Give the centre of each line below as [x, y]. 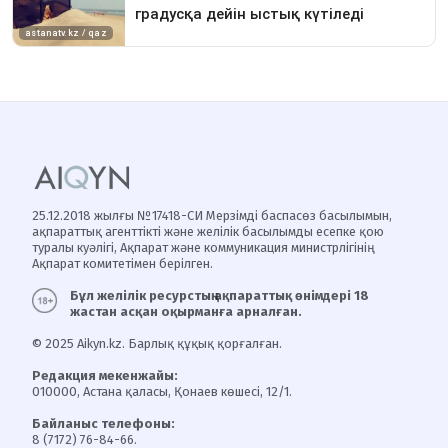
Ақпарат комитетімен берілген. [122, 263]
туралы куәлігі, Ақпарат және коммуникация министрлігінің [203, 247]
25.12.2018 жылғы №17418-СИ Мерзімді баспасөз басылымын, [212, 215]
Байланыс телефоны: [103, 423]
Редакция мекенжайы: [105, 375]
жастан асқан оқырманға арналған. [186, 311]
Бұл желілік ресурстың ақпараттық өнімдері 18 [220, 295]
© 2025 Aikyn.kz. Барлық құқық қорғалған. [157, 343]
